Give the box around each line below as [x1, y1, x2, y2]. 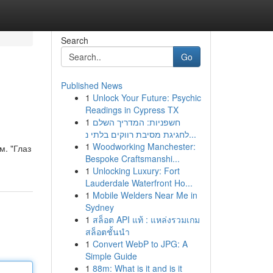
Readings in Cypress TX [85, 104, 179, 116]
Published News [60, 79, 122, 91]
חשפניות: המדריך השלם [92, 116, 180, 128]
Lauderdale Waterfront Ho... [85, 177, 193, 189]
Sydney [85, 201, 114, 213]
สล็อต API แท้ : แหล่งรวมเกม [92, 213, 200, 225]
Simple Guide [85, 250, 137, 262]
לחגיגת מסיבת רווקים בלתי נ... [188, 128, 196, 140]
